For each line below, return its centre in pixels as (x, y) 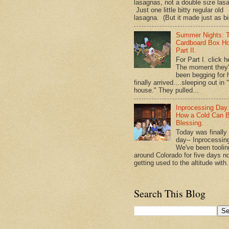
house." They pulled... (166, 90)
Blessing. (190, 123)
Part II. (186, 51)
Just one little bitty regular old (179, 10)
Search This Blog (170, 193)
